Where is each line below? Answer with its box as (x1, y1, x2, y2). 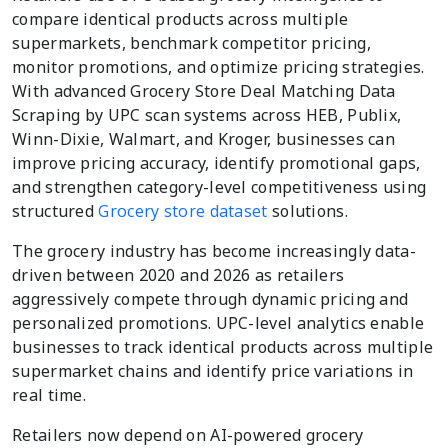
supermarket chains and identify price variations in (12, 359, 414, 382)
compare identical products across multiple (12, 7, 349, 30)
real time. (12, 383, 86, 406)
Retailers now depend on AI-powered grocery (12, 423, 364, 446)
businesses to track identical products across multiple (12, 335, 434, 358)
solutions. (267, 199, 348, 222)
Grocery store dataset (98, 199, 268, 222)
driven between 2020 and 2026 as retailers (12, 263, 345, 286)
